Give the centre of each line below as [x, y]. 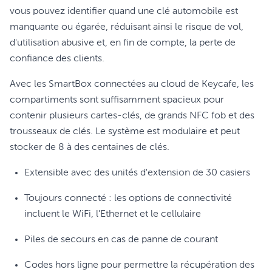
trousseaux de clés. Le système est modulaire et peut [125, 132]
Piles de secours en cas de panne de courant [121, 240]
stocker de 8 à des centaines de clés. [90, 148]
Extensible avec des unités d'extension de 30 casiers [137, 173]
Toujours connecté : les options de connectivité [128, 199]
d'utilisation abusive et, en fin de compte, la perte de [123, 43]
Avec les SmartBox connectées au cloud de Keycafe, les [132, 84]
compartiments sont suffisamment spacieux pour [117, 100]
